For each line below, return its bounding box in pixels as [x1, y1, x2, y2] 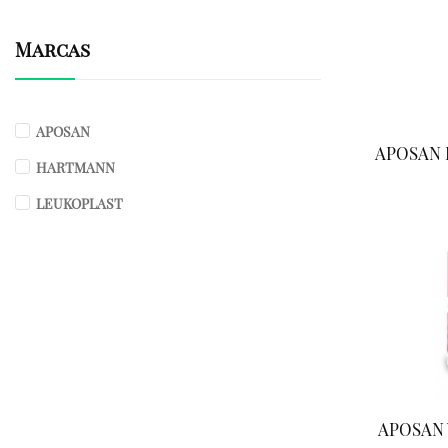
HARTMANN [36, 157, 115, 177]
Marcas [15, 35, 90, 62]
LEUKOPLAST [36, 193, 123, 213]
